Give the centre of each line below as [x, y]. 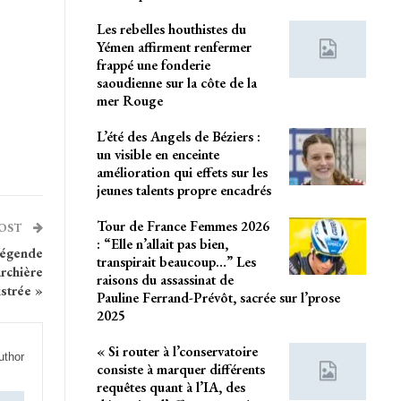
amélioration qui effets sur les [182, 173]
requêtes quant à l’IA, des [171, 388]
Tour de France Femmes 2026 [183, 226]
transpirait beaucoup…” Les [176, 262]
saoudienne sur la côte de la [176, 83]
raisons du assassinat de [165, 280]
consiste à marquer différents [180, 370]
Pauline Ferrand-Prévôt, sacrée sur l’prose [218, 298]
